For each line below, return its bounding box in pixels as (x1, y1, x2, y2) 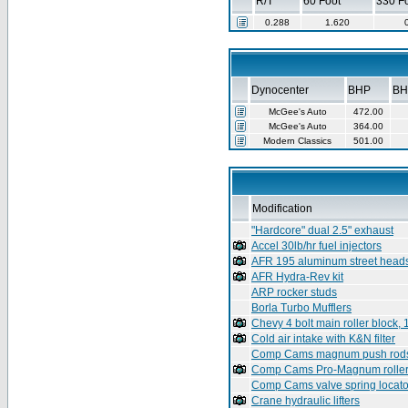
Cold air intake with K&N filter (251, 332, 395, 345)
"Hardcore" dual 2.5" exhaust (251, 224, 393, 237)
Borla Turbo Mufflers (251, 301, 352, 314)
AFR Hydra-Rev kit (251, 270, 343, 283)
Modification (252, 202, 312, 215)
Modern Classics (263, 136, 331, 146)
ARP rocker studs (251, 286, 337, 299)
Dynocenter (251, 84, 309, 97)
